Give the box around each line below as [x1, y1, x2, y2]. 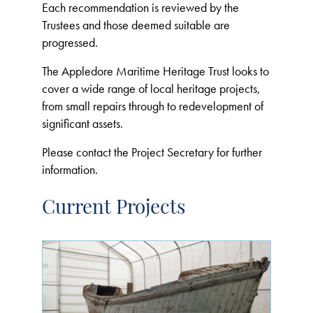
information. [42, 161, 98, 177]
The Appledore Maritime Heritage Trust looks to [42, 63, 269, 79]
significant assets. [42, 115, 123, 131]
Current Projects [42, 199, 186, 219]
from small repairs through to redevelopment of [42, 98, 263, 114]
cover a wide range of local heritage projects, [42, 80, 261, 96]
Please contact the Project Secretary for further [42, 144, 262, 160]
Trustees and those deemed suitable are [42, 17, 230, 33]
